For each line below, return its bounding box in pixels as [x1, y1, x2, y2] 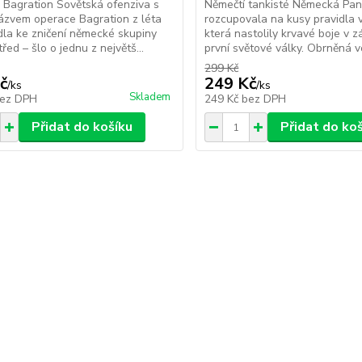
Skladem [129, 90, 171, 104]
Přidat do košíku [31, 118, 133, 136]
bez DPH [242, 91, 287, 107]
